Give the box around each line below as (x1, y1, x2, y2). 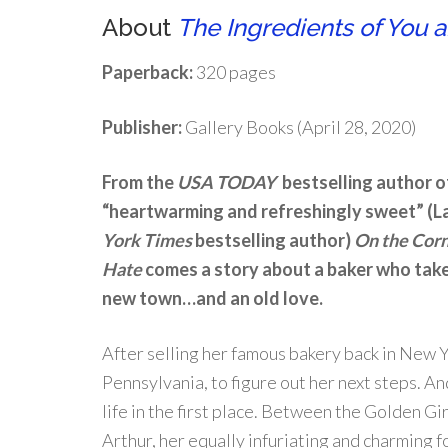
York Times (102, 229, 195, 251)
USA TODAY (177, 171, 282, 193)
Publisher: (102, 116, 182, 138)
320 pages (193, 61, 276, 83)
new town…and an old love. (102, 287, 323, 309)
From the (102, 171, 177, 193)
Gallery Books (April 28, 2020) (182, 116, 416, 138)
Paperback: (102, 61, 193, 83)
